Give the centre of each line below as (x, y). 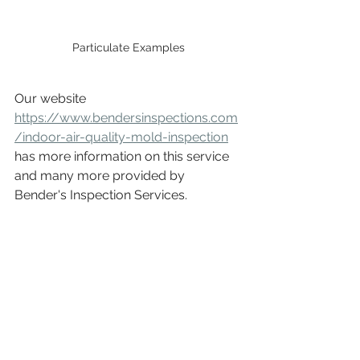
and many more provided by (101, 176)
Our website (52, 99)
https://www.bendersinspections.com (126, 118)
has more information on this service (123, 157)
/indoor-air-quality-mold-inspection (121, 137)
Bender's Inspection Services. (101, 195)
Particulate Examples (129, 48)
